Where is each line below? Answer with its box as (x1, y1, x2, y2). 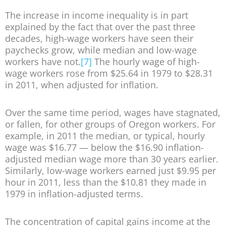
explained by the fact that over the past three (5, 21, 195, 33)
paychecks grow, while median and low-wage (5, 44, 197, 56)
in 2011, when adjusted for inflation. (5, 79, 158, 91)
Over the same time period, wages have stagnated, (5, 106, 220, 119)
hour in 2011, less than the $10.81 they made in (5, 176, 206, 188)
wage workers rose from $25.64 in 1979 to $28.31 (5, 67, 213, 80)
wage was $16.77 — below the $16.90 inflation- (5, 141, 204, 153)
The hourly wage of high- (92, 55, 200, 68)
